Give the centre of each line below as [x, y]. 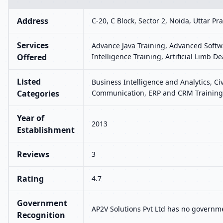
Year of [31, 118]
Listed [29, 82]
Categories [38, 94]
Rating [30, 179]
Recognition [41, 215]
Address [33, 21]
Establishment [46, 130]
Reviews [33, 154]
